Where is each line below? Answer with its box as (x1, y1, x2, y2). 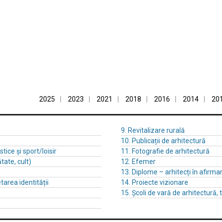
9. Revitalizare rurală (121, 126, 185, 134)
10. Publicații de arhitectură (121, 137, 206, 145)
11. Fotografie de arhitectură (121, 147, 210, 155)
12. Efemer (121, 158, 156, 166)
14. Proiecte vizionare (121, 178, 188, 186)
